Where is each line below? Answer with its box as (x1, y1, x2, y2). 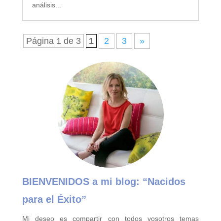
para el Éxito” (22, 193, 86, 205)
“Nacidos (142, 176, 185, 187)
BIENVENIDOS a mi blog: (22, 176, 143, 187)
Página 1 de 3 (26, 36, 81, 46)
